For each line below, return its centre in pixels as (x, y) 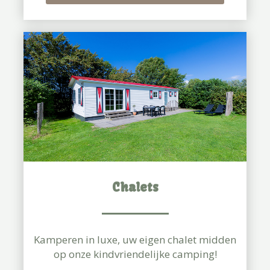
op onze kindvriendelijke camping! (135, 254)
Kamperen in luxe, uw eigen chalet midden (135, 239)
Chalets (135, 187)
